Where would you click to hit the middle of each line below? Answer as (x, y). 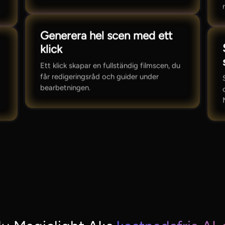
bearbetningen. (65, 88)
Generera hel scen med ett (106, 36)
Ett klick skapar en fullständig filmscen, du (110, 66)
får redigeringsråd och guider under (99, 77)
